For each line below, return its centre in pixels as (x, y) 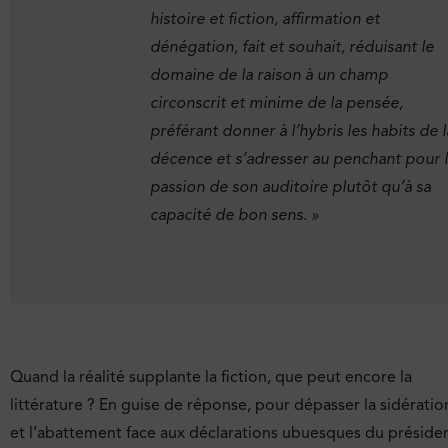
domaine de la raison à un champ (269, 74)
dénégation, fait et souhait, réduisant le (292, 46)
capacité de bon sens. (228, 214)
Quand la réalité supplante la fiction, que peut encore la (211, 377)
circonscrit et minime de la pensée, (276, 102)
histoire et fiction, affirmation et (265, 18)
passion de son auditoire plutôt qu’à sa (290, 186)
